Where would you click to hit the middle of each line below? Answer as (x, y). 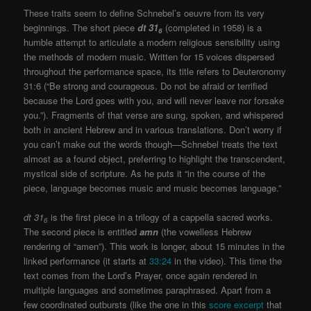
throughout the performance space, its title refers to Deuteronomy (155, 71)
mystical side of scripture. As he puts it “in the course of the (145, 173)
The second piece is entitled (82, 232)
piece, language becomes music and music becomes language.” (153, 187)
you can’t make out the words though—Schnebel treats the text (151, 144)
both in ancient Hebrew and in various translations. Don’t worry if (153, 129)
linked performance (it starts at (85, 261)
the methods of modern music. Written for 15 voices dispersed (149, 56)
